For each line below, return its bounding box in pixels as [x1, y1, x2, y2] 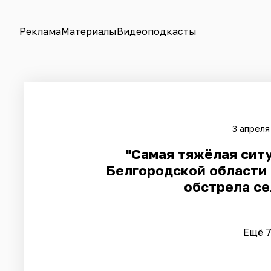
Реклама [19, 25, 61, 38]
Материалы [61, 25, 117, 38]
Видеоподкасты [117, 25, 197, 38]
